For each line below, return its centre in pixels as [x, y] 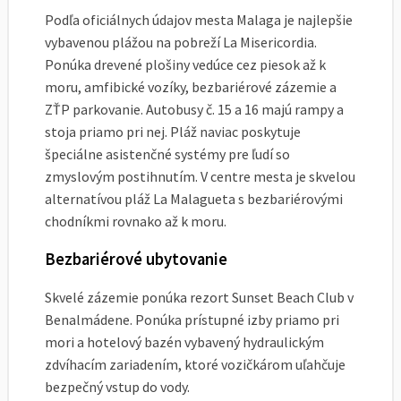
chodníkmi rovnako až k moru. [136, 221]
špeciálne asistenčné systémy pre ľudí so [167, 154]
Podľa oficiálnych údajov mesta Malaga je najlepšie [199, 19]
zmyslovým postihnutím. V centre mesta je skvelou [200, 176]
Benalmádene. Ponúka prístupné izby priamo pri [192, 319]
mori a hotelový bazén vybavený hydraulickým [184, 341]
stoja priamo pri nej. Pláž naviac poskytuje [173, 131]
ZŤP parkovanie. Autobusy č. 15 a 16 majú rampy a [194, 109]
